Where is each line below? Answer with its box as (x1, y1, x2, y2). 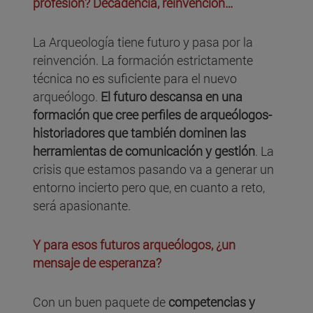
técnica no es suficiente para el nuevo (33, 70, 237, 87)
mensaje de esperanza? (33, 254, 161, 272)
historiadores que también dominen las (33, 124, 246, 142)
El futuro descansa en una (101, 88, 242, 105)
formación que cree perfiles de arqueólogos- (33, 106, 272, 124)
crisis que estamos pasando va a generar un (33, 161, 274, 178)
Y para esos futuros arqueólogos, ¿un (33, 236, 235, 254)
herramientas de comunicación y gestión (33, 143, 255, 160)
